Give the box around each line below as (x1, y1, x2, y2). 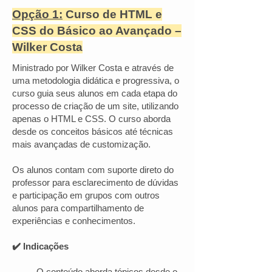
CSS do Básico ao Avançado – (12, 24, 182, 37)
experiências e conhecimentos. (12, 216, 135, 226)
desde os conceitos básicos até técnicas (12, 126, 173, 137)
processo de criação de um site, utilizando (12, 101, 178, 111)
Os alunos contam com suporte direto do (12, 165, 174, 175)
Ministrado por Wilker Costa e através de (12, 63, 174, 73)
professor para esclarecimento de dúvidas (12, 177, 178, 188)
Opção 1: (12, 8, 63, 21)
